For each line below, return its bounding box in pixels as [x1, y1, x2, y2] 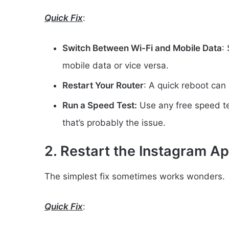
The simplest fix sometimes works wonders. [44, 171, 225, 181]
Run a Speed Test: [62, 100, 137, 111]
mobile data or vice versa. [62, 60, 169, 71]
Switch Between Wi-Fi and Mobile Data [62, 43, 222, 54]
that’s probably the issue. [62, 118, 166, 128]
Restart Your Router [62, 80, 144, 91]
